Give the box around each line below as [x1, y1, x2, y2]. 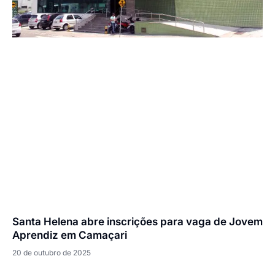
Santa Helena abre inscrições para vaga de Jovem [12, 215, 263, 228]
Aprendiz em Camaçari [12, 229, 127, 242]
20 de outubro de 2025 [12, 248, 91, 258]
